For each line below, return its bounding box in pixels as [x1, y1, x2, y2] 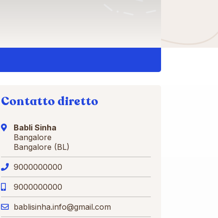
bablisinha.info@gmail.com [14, 202, 111, 212]
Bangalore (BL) [14, 142, 70, 152]
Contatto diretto [1, 93, 98, 109]
